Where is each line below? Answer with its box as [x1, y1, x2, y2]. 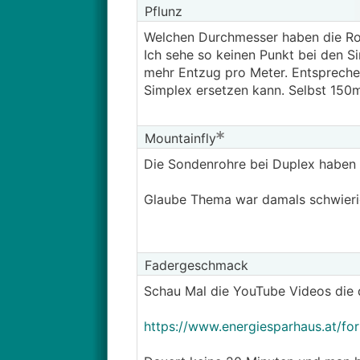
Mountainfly [140, 130, 216, 146]
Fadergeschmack [140, 257, 248, 273]
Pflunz [140, 3, 182, 19]
